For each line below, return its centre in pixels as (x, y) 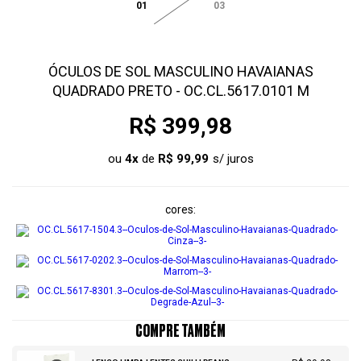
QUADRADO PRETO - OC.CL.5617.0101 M (180, 91)
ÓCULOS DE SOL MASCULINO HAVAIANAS (180, 71)
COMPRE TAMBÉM (180, 331)
